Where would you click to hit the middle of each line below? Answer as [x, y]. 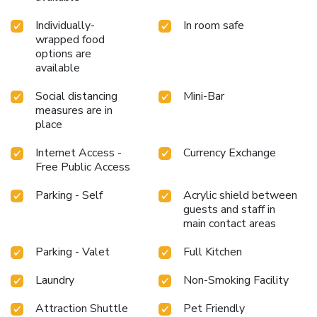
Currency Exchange [230, 153]
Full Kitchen [213, 252]
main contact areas [230, 224]
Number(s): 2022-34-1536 [79, 17]
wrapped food [70, 40]
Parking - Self [69, 196]
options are [63, 54]
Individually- [65, 26]
